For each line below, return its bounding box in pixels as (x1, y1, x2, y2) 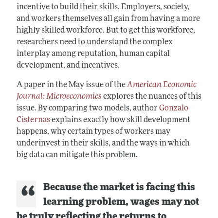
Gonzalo (159, 104, 188, 112)
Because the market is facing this (43, 182, 195, 193)
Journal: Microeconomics (16, 92, 102, 101)
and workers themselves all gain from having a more (16, 15, 200, 23)
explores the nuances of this (101, 92, 201, 101)
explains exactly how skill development (50, 116, 190, 124)
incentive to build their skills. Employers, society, (16, 3, 189, 11)
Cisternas (16, 116, 50, 124)
